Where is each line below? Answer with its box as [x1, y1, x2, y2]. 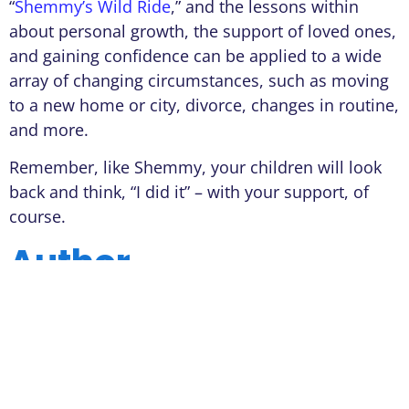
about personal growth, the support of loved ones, [9, 19, 396, 42]
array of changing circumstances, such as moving [9, 68, 389, 91]
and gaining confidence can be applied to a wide [9, 44, 382, 67]
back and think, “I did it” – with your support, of [9, 180, 369, 203]
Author [9, 238, 131, 288]
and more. [9, 118, 89, 141]
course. [9, 204, 66, 227]
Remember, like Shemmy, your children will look [9, 155, 382, 178]
